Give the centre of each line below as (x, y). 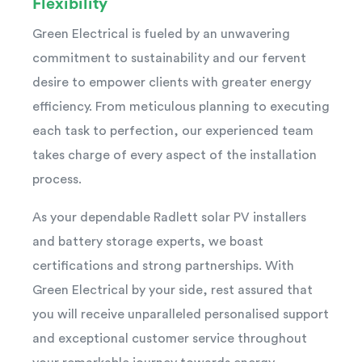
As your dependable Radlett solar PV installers (169, 217)
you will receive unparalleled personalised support (181, 314)
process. (57, 179)
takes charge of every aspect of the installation (175, 155)
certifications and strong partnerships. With (163, 265)
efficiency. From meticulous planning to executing (181, 106)
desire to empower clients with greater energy (172, 82)
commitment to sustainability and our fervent (169, 58)
